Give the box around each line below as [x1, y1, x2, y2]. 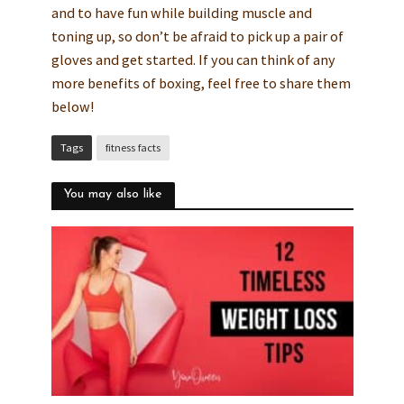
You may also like [63, 187, 162, 201]
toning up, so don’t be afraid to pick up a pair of [50, 27, 344, 46]
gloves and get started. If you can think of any [50, 50, 335, 69]
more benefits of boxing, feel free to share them [50, 74, 351, 93]
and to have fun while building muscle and [50, 4, 312, 23]
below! [50, 97, 94, 116]
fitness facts [105, 140, 161, 154]
